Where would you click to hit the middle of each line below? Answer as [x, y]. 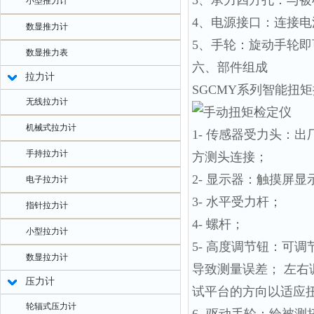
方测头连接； [230, 157]
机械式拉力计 [51, 128]
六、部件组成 [230, 67]
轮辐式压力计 [51, 306]
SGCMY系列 [227, 90]
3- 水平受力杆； [237, 202]
